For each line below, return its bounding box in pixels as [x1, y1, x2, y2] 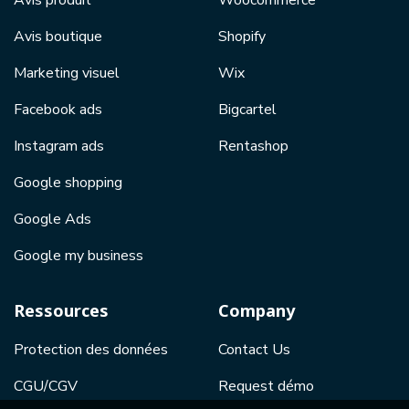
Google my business [14, 245, 143, 266]
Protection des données [14, 339, 168, 360]
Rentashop [218, 135, 288, 156]
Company [218, 299, 295, 321]
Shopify [218, 26, 266, 47]
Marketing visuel [14, 62, 120, 83]
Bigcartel [218, 99, 277, 120]
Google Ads [14, 208, 91, 229]
